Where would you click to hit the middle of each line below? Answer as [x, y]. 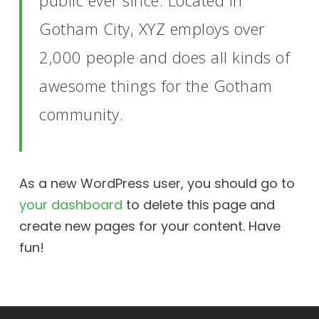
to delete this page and [198, 205]
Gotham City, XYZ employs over [152, 28]
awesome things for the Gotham [156, 85]
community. [82, 114]
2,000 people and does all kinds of [165, 57]
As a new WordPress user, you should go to [157, 183]
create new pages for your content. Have [150, 226]
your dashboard [70, 205]
